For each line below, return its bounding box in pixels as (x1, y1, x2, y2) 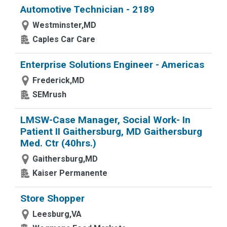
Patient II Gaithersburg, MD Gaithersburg (20, 126, 202, 137)
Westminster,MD (32, 20, 96, 30)
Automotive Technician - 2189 (20, 4, 155, 15)
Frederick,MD (32, 75, 85, 85)
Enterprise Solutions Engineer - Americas (20, 59, 204, 70)
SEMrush (32, 90, 66, 99)
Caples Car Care (32, 34, 95, 44)
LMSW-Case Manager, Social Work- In (20, 114, 191, 126)
